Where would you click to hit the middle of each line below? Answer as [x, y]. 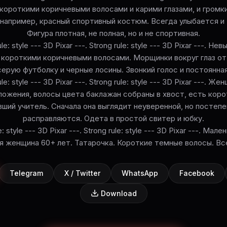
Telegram [26, 173]
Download [119, 193]
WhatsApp [140, 173]
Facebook [197, 173]
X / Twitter [82, 173]
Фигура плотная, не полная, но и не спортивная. [113, 33]
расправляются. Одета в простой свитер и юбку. [113, 118]
